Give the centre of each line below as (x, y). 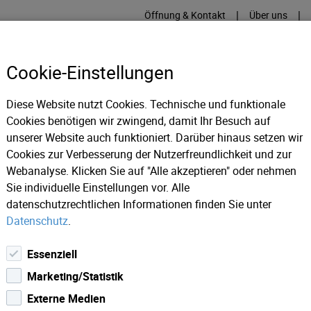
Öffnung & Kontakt (185, 15)
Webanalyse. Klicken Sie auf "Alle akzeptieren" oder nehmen (151, 171)
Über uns (268, 15)
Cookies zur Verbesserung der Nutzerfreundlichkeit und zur (149, 154)
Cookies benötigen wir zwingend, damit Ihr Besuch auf (138, 121)
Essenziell (52, 254)
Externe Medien (66, 299)
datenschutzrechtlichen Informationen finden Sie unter (139, 204)
